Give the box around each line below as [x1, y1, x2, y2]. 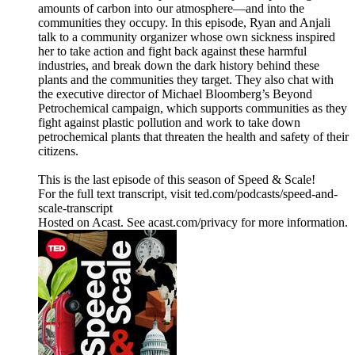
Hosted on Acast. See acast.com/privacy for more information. [38, 216, 348, 230]
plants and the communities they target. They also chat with [38, 73, 334, 87]
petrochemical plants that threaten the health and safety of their [38, 130, 349, 144]
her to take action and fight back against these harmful [38, 44, 307, 59]
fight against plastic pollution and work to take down [38, 116, 300, 130]
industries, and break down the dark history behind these [38, 59, 319, 73]
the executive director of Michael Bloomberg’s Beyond [38, 87, 312, 101]
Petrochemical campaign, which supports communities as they [38, 101, 347, 116]
